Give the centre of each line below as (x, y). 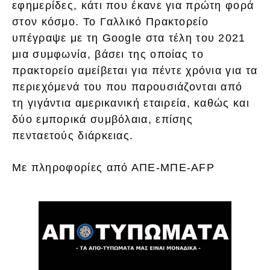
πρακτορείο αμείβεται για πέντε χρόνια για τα (135, 70)
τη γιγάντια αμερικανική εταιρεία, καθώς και (131, 103)
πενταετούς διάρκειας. (73, 135)
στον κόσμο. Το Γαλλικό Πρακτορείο (110, 21)
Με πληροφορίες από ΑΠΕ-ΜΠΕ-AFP (113, 167)
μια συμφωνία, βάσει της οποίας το (108, 54)
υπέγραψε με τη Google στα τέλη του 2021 (129, 38)
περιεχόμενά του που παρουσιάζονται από (127, 86)
